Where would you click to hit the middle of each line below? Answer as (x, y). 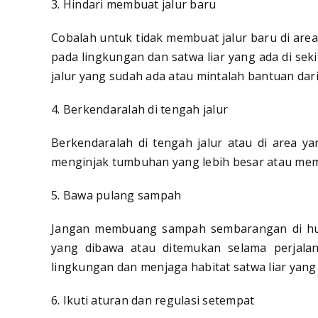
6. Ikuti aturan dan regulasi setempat (153, 301)
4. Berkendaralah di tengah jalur (139, 110)
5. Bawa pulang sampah (116, 196)
